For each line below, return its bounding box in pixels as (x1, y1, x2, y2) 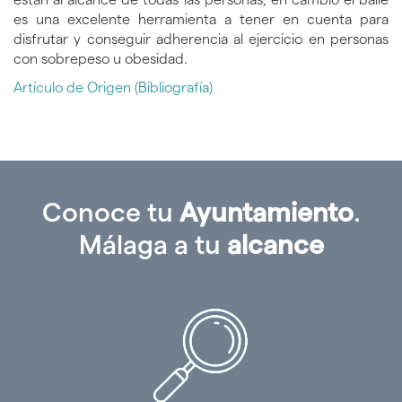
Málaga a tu (78, 230, 227, 260)
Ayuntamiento (179, 197, 354, 228)
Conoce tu (41, 197, 179, 228)
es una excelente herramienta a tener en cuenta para (13, 12, 389, 28)
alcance (226, 230, 324, 260)
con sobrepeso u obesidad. (13, 51, 188, 67)
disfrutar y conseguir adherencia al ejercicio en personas (13, 31, 389, 48)
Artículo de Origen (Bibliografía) (13, 80, 213, 96)
